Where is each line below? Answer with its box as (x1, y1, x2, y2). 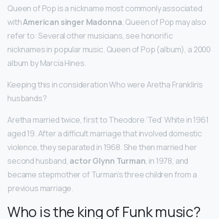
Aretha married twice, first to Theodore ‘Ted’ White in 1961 (7, 114, 209, 125)
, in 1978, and (145, 155, 189, 166)
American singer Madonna (23, 16, 122, 27)
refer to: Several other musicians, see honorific (7, 30, 173, 41)
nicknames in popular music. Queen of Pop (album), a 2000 (7, 44, 211, 55)
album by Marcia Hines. (7, 57, 87, 68)
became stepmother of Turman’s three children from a (7, 169, 197, 180)
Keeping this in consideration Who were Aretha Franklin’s (7, 79, 203, 90)
